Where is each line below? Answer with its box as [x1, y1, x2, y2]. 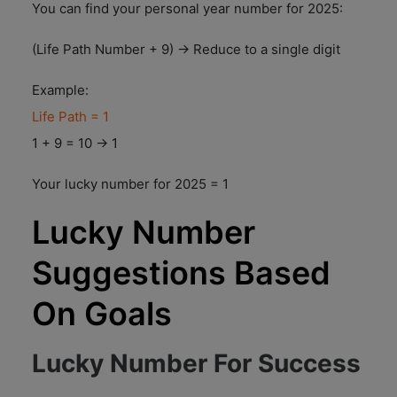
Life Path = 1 [32, 107, 109, 125]
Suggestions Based [32, 253, 331, 292]
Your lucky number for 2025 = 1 [32, 175, 229, 192]
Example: [32, 81, 89, 98]
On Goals [32, 293, 172, 333]
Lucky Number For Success [32, 347, 361, 378]
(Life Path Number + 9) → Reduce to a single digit [32, 40, 340, 58]
